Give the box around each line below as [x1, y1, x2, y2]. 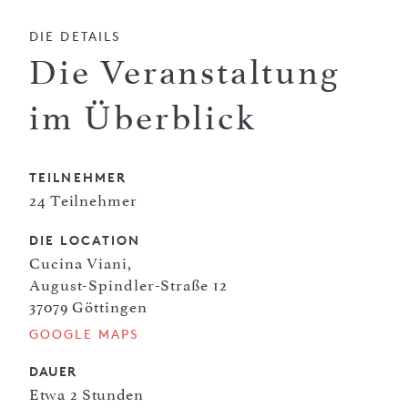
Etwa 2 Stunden [29, 384, 144, 403]
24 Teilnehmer [29, 190, 138, 209]
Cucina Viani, [29, 253, 132, 272]
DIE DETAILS [29, 27, 121, 44]
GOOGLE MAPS [29, 325, 139, 342]
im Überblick [29, 97, 257, 138]
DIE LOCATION [29, 231, 141, 248]
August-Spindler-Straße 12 [29, 275, 228, 294]
